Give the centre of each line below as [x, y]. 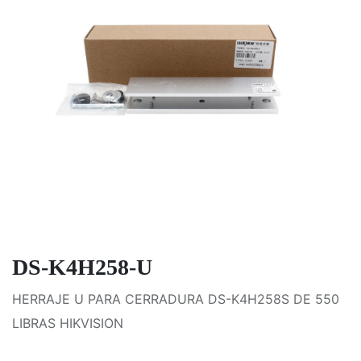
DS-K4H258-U [82, 268]
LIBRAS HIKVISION [68, 324]
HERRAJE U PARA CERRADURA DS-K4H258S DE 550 [176, 299]
